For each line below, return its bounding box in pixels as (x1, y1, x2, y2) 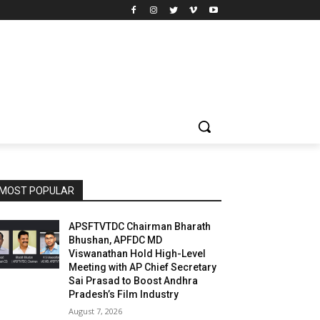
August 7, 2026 (69, 306, 123, 317)
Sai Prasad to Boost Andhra (69, 275, 199, 287)
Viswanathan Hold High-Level (69, 248, 206, 260)
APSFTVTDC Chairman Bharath (69, 221, 211, 233)
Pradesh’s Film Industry (69, 289, 179, 301)
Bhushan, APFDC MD (69, 234, 163, 246)
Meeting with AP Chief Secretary (69, 261, 217, 274)
